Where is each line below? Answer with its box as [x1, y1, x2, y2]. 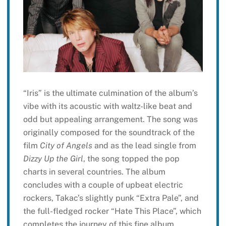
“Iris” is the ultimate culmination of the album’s [23, 88, 198, 98]
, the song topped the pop [83, 154, 180, 164]
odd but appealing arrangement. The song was [23, 115, 198, 125]
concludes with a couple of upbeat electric [23, 180, 183, 190]
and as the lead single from [92, 141, 196, 151]
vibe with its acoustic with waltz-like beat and [23, 101, 192, 111]
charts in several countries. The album [23, 167, 165, 177]
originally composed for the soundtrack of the [23, 128, 195, 138]
